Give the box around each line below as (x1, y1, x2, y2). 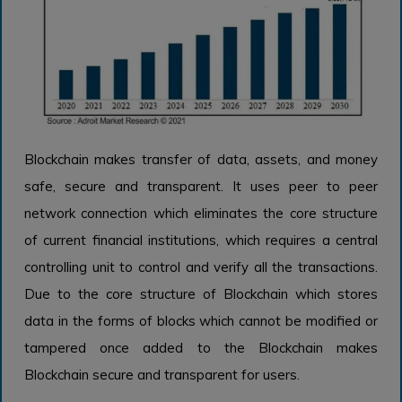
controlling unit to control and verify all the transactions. (24, 258, 378, 275)
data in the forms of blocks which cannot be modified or (24, 311, 378, 329)
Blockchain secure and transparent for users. (24, 365, 300, 383)
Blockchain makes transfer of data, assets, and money (24, 150, 378, 168)
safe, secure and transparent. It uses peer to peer (24, 177, 378, 195)
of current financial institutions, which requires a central (24, 231, 378, 249)
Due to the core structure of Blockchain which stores (24, 284, 378, 302)
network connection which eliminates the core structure (24, 204, 378, 222)
